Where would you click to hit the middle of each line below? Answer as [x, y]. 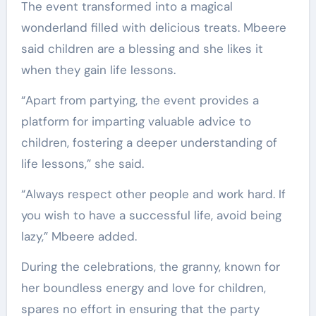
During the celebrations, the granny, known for [150, 266]
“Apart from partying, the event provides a [140, 100]
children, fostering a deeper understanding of [149, 142]
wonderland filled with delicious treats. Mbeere [153, 27]
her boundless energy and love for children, [143, 287]
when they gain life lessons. [98, 69]
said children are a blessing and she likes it [142, 48]
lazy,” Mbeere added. [79, 236]
